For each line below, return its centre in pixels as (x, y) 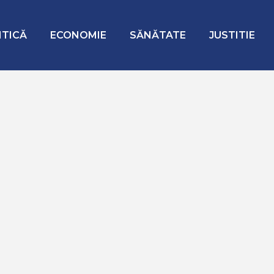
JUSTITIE (232, 35)
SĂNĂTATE (158, 35)
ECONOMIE (78, 35)
